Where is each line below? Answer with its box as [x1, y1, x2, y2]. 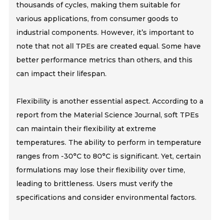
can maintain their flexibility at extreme [16, 124, 157, 134]
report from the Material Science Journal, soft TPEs [16, 110, 199, 120]
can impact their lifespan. [16, 69, 107, 79]
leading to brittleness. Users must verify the [16, 179, 173, 189]
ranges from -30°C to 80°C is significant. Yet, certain [16, 152, 201, 161]
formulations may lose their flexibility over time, [16, 165, 186, 175]
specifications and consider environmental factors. [16, 193, 197, 202]
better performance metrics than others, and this [16, 55, 193, 65]
